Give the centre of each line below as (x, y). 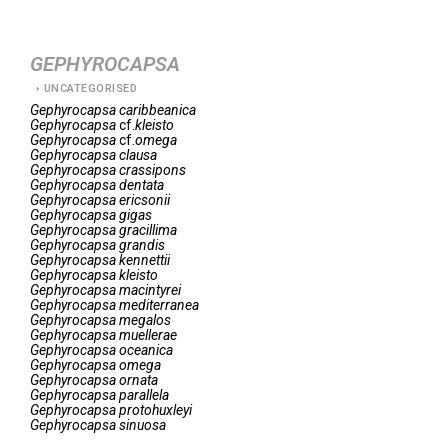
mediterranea (159, 305)
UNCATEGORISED (90, 88)
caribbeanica (157, 110)
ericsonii (144, 200)
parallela (144, 395)
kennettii (144, 260)
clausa (138, 155)
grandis (142, 245)
